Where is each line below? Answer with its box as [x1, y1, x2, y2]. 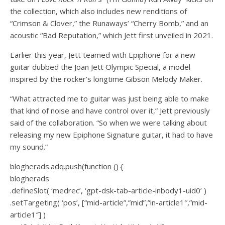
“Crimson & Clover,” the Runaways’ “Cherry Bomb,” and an [10, 18, 208, 28]
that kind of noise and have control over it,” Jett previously [10, 105, 210, 116]
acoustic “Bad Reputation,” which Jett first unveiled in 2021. [10, 30, 213, 40]
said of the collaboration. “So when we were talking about [10, 117, 207, 128]
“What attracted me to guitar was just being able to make [10, 93, 209, 103]
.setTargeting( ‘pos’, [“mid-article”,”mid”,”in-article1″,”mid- [10, 197, 207, 207]
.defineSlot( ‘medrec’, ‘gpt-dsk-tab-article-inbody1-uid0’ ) [10, 185, 206, 195]
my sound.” [10, 141, 48, 152]
